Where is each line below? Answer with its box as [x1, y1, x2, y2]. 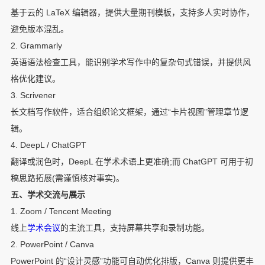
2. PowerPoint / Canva [10, 240, 94, 250]
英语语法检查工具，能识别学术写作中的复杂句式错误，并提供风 [10, 57, 251, 67]
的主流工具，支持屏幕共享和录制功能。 [60, 223, 209, 233]
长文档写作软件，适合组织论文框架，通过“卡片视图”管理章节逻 [10, 107, 248, 117]
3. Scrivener [10, 91, 56, 101]
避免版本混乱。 [10, 24, 69, 34]
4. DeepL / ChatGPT [10, 140, 86, 150]
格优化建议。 [10, 74, 60, 84]
